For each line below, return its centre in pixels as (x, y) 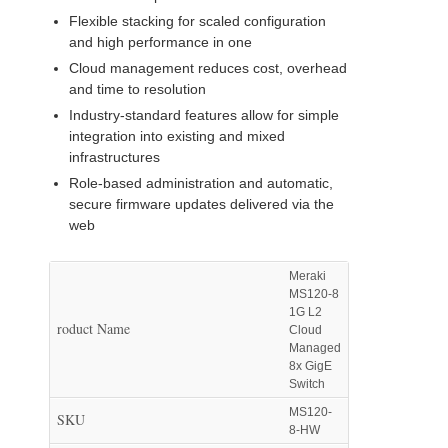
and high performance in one (160, 41)
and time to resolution (137, 88)
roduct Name (93, 328)
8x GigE (310, 365)
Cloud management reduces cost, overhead (208, 67)
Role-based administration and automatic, (201, 182)
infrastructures (114, 156)
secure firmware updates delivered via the (201, 203)
